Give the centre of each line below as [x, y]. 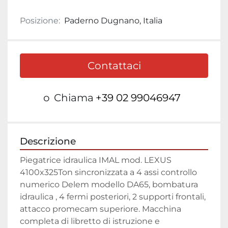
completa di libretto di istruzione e [90, 221]
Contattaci [114, 66]
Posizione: [40, 21]
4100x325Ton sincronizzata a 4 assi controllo [108, 173]
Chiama [74, 98]
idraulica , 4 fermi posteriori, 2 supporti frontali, [113, 197]
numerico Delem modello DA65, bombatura [109, 185]
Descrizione [48, 141]
